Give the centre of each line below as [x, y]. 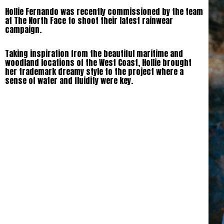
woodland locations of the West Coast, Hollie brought [98, 62]
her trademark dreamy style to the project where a [94, 71]
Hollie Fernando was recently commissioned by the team [104, 11]
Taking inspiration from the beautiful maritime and [94, 53]
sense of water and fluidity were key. [69, 80]
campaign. [23, 29]
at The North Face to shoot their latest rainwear [89, 20]
